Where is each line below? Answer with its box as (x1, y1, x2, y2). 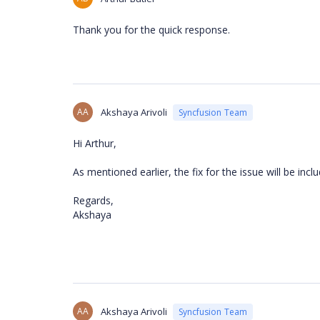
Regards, (73, 194, 116, 207)
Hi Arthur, (73, 136, 116, 150)
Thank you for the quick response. (73, 23, 230, 36)
